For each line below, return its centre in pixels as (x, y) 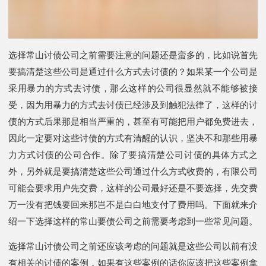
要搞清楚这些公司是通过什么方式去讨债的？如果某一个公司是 (133, 72)
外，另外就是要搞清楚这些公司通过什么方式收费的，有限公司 (133, 171)
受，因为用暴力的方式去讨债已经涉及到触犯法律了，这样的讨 (133, 105)
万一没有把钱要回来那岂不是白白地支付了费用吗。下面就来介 (133, 205)
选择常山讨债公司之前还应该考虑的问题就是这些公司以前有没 (133, 246)
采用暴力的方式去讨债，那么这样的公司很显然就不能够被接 (133, 88)
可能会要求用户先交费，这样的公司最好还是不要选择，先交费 (133, 188)
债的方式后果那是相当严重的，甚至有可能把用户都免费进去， (133, 121)
